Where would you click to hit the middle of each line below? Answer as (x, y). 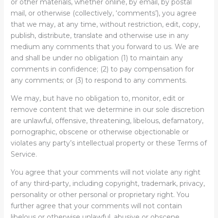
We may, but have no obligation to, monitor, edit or (97, 98)
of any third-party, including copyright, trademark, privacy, (108, 183)
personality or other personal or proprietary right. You (100, 195)
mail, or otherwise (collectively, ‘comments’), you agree (103, 13)
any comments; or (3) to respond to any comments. (99, 80)
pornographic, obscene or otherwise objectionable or (100, 132)
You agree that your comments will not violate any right (105, 172)
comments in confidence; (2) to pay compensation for (102, 69)
